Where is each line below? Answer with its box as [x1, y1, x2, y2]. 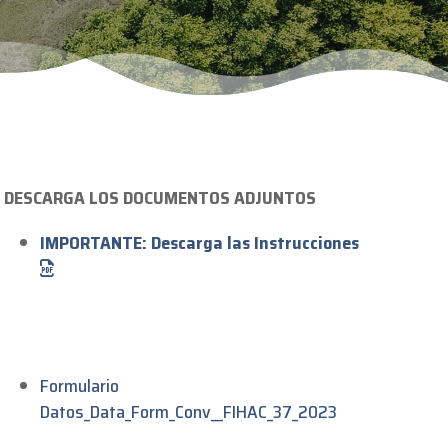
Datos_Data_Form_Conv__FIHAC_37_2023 [40, 397, 338, 426]
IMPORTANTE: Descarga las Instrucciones [40, 228, 360, 257]
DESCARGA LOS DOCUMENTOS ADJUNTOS [4, 183, 317, 212]
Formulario [40, 371, 120, 400]
